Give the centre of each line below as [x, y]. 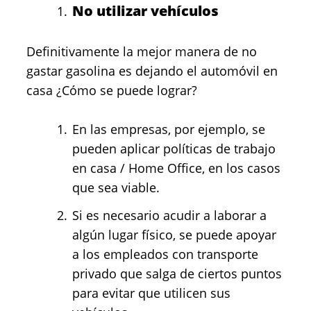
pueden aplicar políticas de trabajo [174, 149]
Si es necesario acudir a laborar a [169, 215]
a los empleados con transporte [165, 254]
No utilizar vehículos [145, 11]
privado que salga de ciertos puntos [177, 274]
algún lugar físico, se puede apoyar [174, 235]
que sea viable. [116, 187]
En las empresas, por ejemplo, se [169, 129]
